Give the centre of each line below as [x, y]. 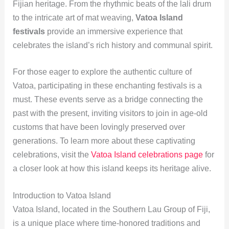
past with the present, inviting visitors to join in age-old [110, 113]
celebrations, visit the [52, 155]
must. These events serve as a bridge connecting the [108, 100]
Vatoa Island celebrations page [147, 155]
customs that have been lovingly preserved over [99, 127]
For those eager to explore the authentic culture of [102, 72]
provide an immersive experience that [113, 31]
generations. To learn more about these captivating [104, 141]
